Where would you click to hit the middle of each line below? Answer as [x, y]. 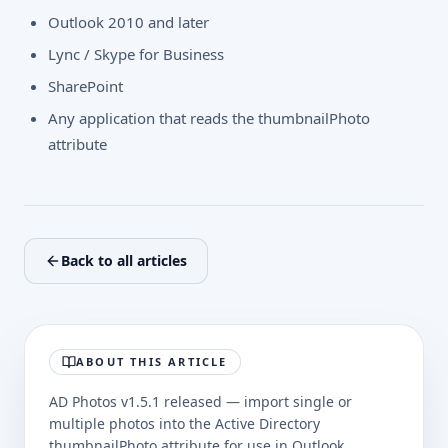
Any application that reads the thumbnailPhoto [209, 118]
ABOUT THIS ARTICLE [152, 362]
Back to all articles [124, 261]
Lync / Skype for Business [136, 54]
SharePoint [85, 86]
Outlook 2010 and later [128, 22]
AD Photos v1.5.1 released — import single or [200, 402]
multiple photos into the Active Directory [184, 424]
